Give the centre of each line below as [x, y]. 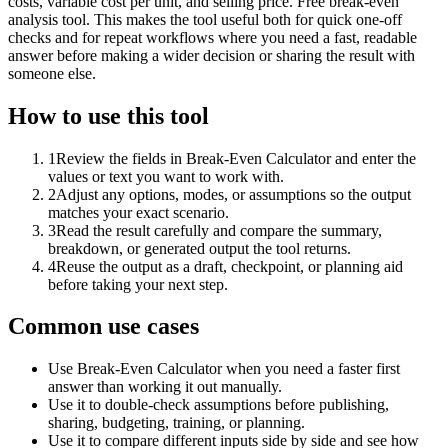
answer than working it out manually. [165, 387]
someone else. [52, 73]
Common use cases [103, 326]
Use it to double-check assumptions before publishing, [218, 405]
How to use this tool [108, 115]
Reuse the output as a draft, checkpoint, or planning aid [229, 266]
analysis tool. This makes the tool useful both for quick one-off [205, 19]
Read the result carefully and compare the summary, [219, 230]
